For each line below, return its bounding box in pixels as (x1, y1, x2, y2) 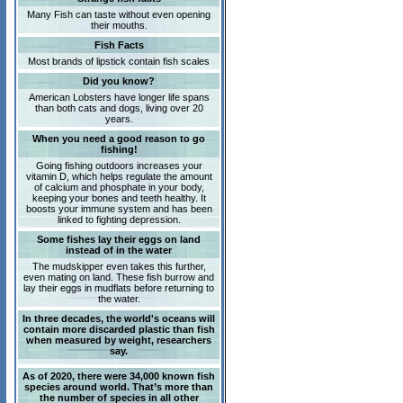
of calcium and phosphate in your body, (33, 182, 204, 193)
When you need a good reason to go (32, 133, 205, 144)
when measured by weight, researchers (26, 335, 211, 345)
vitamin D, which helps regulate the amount (25, 171, 212, 182)
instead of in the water (66, 245, 172, 255)
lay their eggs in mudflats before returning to (23, 282, 214, 293)
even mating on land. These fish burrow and (23, 272, 214, 282)
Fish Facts (94, 40, 144, 50)
